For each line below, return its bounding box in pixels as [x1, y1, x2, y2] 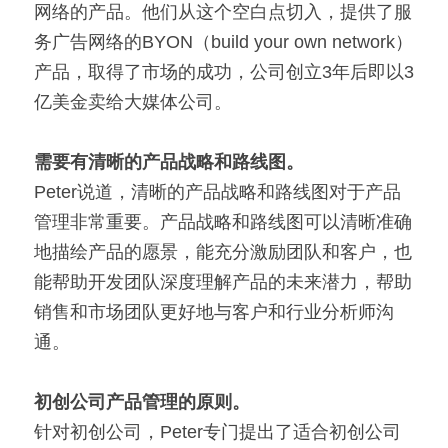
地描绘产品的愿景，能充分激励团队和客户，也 [34, 242, 412, 262]
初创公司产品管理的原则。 [34, 392, 250, 412]
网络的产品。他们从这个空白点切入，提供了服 [34, 2, 412, 22]
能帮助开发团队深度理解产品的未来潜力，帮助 [34, 272, 412, 292]
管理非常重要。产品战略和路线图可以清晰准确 [34, 212, 412, 232]
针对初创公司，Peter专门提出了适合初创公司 [34, 422, 401, 442]
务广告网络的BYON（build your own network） [34, 32, 413, 52]
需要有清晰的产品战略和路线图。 [34, 152, 304, 172]
